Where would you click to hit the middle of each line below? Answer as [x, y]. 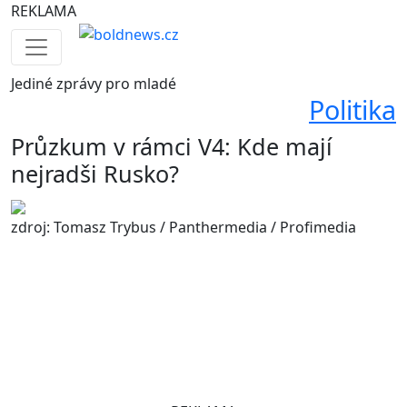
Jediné [32, 84]
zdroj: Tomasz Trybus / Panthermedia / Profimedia [184, 227]
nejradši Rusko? [95, 174]
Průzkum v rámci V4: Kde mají [172, 146]
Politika [352, 109]
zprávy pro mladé [114, 84]
